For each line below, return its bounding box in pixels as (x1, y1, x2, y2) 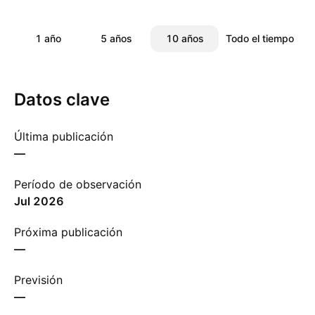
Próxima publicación (14, 225, 122, 239)
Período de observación (14, 177, 141, 191)
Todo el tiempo (226, 32, 294, 44)
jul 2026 (20, 194, 64, 208)
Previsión (14, 273, 63, 287)
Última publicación (14, 129, 113, 143)
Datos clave (14, 89, 110, 110)
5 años (101, 32, 132, 44)
